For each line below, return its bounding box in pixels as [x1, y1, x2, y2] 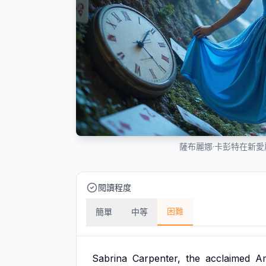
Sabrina [92, 252, 127, 264]
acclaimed [205, 252, 250, 264]
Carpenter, [132, 252, 180, 264]
